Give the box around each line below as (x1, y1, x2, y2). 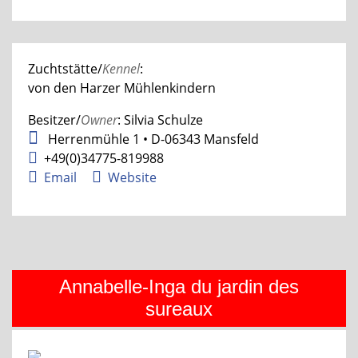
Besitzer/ (28, 110, 81, 129)
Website (108, 168, 157, 186)
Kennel (102, 59, 140, 78)
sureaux (145, 297, 213, 320)
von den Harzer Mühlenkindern (28, 78, 216, 97)
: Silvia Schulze (117, 110, 203, 129)
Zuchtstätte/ (28, 59, 102, 78)
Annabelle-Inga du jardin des (59, 275, 299, 297)
